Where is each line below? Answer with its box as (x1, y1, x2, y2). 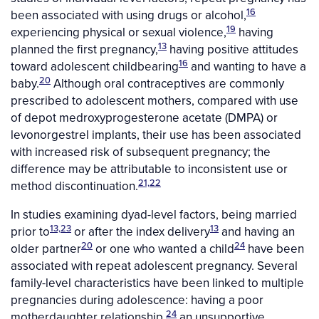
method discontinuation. (11, 177, 138, 195)
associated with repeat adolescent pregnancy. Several (11, 257, 298, 275)
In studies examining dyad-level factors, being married (11, 206, 297, 224)
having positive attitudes (167, 41, 298, 58)
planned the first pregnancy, (11, 41, 158, 58)
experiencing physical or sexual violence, (11, 23, 226, 41)
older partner (11, 240, 81, 258)
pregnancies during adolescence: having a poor (11, 291, 263, 309)
